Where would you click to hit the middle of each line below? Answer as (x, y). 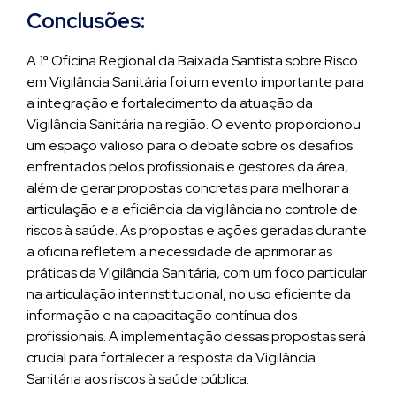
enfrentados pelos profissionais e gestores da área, (187, 167)
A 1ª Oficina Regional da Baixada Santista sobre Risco (192, 61)
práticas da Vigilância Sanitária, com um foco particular (197, 273)
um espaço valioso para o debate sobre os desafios (190, 145)
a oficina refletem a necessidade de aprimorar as (179, 251)
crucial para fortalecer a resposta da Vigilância (171, 358)
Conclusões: (86, 21)
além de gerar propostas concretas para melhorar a (188, 188)
